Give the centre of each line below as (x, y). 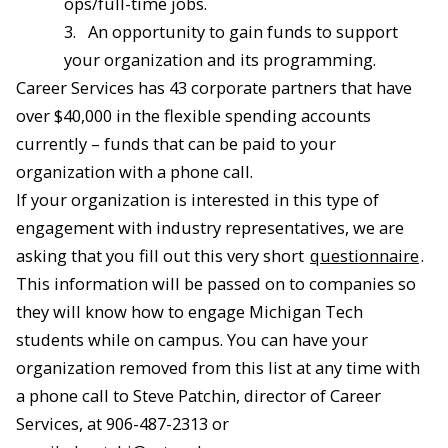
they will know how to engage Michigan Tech (189, 312)
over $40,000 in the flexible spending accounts (193, 116)
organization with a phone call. (134, 172)
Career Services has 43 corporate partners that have (214, 88)
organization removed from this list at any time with (218, 368)
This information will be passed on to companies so (216, 284)
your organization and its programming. (220, 60)
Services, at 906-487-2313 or (122, 424)
